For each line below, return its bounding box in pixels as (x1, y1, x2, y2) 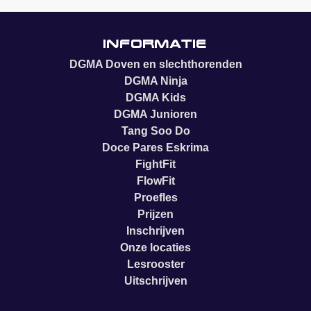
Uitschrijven (124, 275, 187, 287)
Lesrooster (126, 258, 185, 271)
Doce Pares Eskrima (102, 142, 209, 154)
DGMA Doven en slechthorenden (69, 58, 242, 71)
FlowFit (136, 175, 175, 187)
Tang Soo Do (121, 125, 190, 137)
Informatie (103, 36, 208, 52)
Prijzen (137, 208, 174, 221)
